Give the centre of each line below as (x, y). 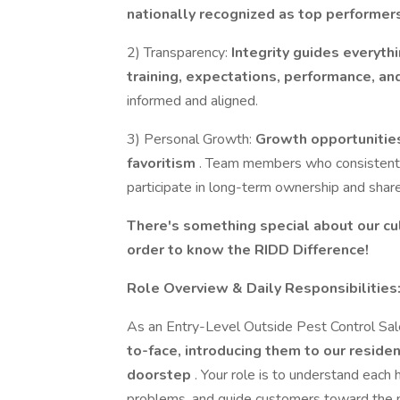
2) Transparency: (179, 53)
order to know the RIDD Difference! (248, 250)
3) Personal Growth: (191, 139)
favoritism (163, 163)
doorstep (161, 375)
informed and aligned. (192, 101)
